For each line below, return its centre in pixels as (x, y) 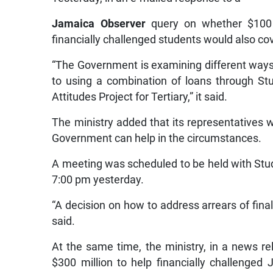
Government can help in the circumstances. (157, 138)
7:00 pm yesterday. (98, 179)
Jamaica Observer (99, 23)
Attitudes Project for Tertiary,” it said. (140, 97)
